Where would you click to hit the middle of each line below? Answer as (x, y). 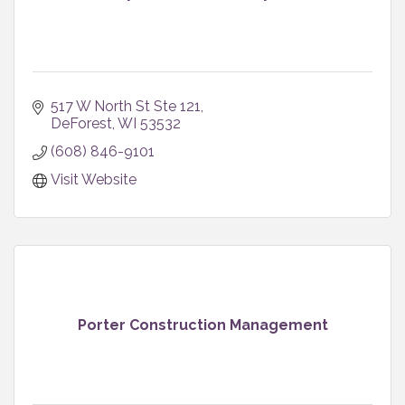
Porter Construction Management (202, 325)
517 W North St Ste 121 (126, 106)
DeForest (81, 123)
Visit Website (94, 179)
